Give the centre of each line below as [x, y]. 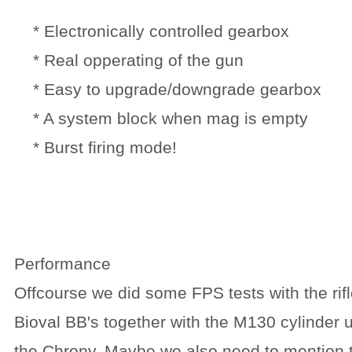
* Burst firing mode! [95, 147]
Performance [62, 264]
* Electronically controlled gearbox [152, 31]
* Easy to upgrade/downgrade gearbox [168, 89]
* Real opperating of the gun [129, 60]
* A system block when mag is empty [161, 118]
